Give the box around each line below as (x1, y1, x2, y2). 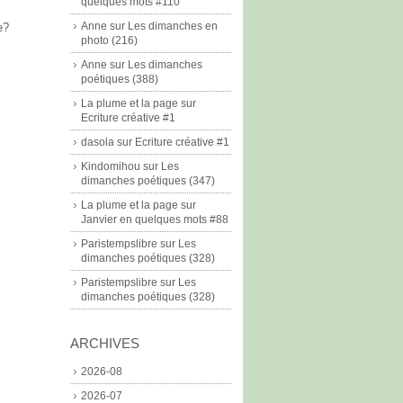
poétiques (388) (81, 73, 158, 85)
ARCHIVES (70, 336, 139, 351)
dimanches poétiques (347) (81, 175, 215, 187)
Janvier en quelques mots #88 (81, 213, 228, 226)
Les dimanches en (128, 20, 218, 32)
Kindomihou (81, 160, 140, 173)
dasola (81, 136, 114, 148)
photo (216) (81, 34, 138, 47)
